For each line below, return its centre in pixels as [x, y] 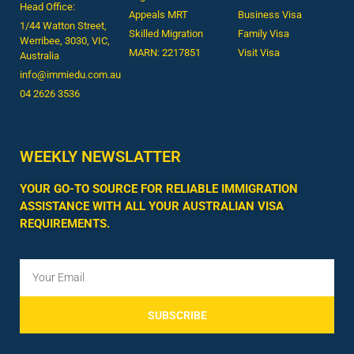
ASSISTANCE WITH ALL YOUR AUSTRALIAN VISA [152, 207]
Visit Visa [258, 53]
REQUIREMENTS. [65, 224]
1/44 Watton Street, [63, 26]
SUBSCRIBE [177, 315]
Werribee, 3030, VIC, [65, 41]
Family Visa [263, 34]
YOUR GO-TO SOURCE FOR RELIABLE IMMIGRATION [159, 189]
